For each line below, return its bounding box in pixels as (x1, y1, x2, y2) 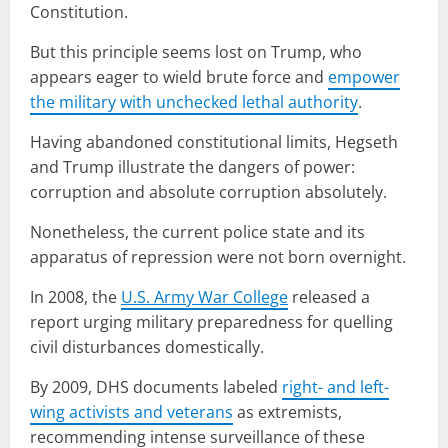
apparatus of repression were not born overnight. (30, 245, 406, 268)
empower (328, 65, 400, 88)
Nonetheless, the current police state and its (30, 220, 365, 243)
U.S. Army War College (121, 285, 288, 308)
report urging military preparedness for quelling (30, 310, 393, 333)
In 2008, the (30, 285, 121, 308)
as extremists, (233, 400, 342, 423)
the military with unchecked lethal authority (30, 90, 358, 113)
